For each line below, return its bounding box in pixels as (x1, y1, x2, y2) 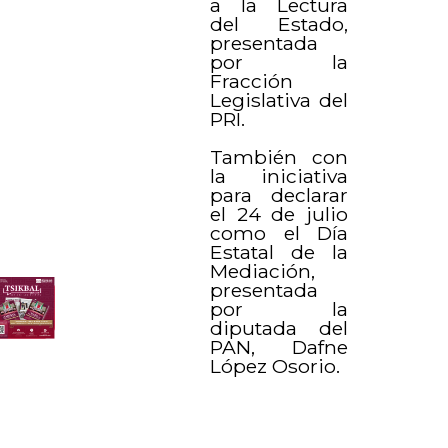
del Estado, (210, 11, 348, 36)
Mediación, (210, 258, 316, 283)
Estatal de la (210, 239, 348, 264)
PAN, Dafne (210, 334, 348, 359)
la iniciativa (210, 163, 348, 188)
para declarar (210, 182, 348, 207)
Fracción (210, 68, 294, 93)
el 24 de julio (210, 201, 348, 226)
